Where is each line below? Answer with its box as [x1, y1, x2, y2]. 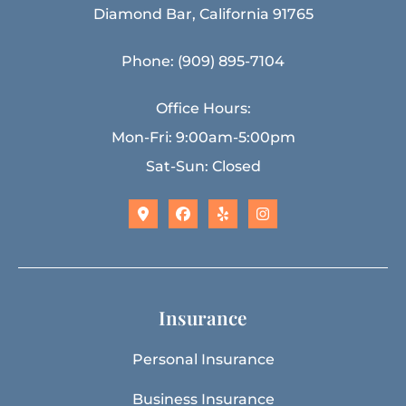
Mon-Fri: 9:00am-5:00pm [111, 129, 295, 147]
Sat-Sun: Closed [145, 158, 261, 176]
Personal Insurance [131, 351, 275, 369]
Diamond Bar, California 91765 [92, 5, 314, 24]
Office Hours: [155, 100, 251, 118]
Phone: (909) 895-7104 [121, 53, 285, 71]
